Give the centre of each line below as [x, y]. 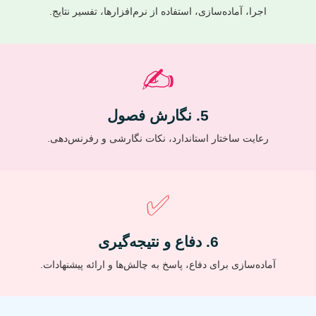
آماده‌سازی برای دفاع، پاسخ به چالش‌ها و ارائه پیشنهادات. [158, 264]
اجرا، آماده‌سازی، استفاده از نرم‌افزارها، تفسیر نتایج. [158, 12]
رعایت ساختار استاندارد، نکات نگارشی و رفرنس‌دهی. [158, 138]
